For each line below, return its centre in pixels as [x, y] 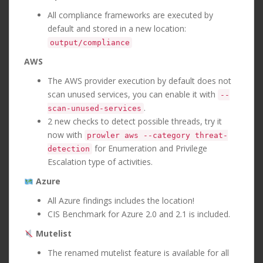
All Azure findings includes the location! [121, 201]
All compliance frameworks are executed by [130, 15]
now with [66, 135]
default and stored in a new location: [117, 29]
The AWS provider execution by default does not [139, 81]
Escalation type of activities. [100, 162]
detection [69, 149]
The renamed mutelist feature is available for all [138, 253]
